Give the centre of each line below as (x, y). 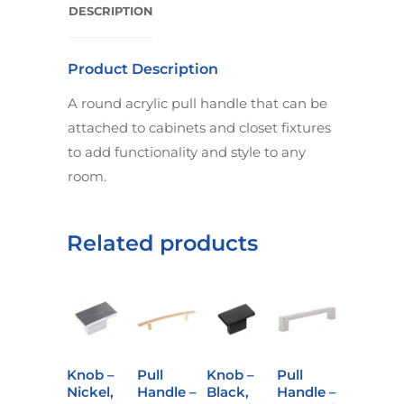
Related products (162, 243)
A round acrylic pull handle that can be (197, 103)
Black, (228, 391)
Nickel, (90, 391)
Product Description (143, 69)
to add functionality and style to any (187, 151)
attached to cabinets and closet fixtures (199, 127)
